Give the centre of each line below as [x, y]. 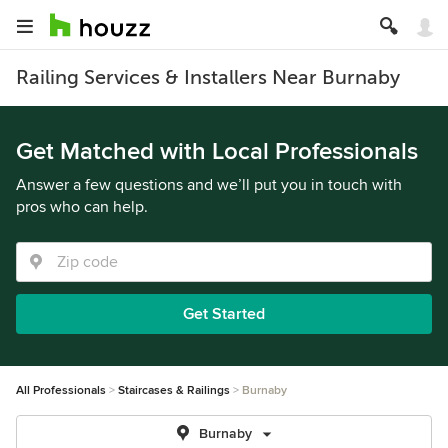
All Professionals [61, 390]
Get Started [224, 314]
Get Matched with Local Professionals [217, 151]
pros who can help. [82, 207]
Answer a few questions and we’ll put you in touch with [209, 185]
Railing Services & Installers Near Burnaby [208, 77]
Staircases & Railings [174, 390]
